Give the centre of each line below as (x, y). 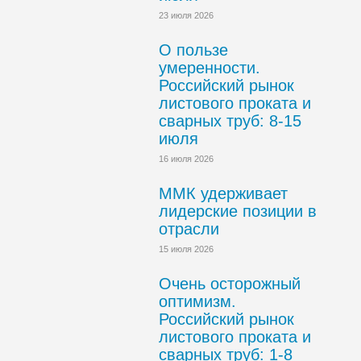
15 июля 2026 (186, 249)
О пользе (193, 50)
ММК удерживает (223, 193)
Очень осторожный (230, 284)
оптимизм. (197, 301)
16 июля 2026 (186, 159)
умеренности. (210, 68)
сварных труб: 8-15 (230, 121)
